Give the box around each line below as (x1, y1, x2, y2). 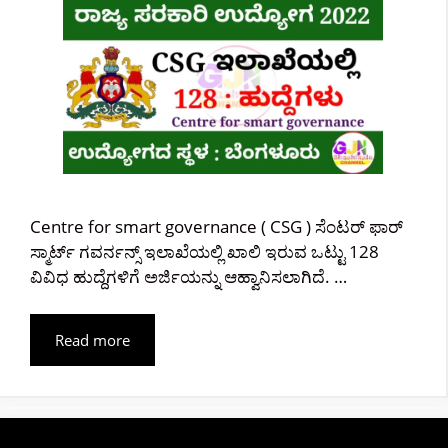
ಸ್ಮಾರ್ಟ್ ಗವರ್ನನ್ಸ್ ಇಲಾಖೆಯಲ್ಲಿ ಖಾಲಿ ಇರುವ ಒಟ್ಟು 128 (30, 239, 379, 263)
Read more (55, 330, 130, 350)
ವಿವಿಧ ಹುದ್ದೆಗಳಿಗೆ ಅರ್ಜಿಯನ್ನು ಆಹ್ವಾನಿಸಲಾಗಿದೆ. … (30, 264, 347, 288)
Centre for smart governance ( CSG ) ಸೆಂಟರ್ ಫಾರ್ (30, 214, 403, 238)
